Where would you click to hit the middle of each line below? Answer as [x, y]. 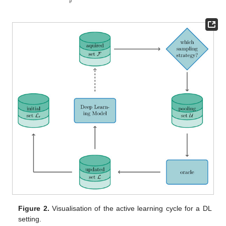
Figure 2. [34, 208]
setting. [30, 219]
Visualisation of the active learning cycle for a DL [130, 208]
